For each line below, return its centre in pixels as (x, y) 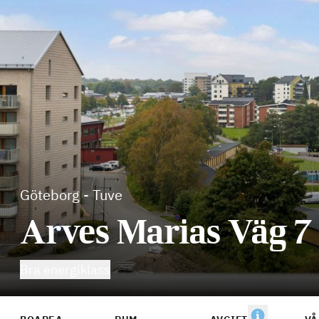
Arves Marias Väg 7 (167, 231)
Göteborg (50, 195)
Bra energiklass (65, 270)
